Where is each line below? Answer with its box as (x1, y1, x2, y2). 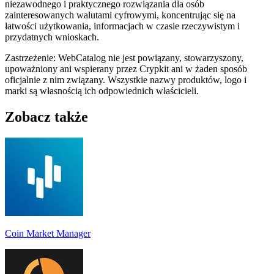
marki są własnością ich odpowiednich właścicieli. (5, 85, 199, 96)
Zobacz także (5, 108, 88, 125)
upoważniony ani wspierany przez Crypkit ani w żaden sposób (5, 63, 247, 74)
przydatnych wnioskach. (5, 31, 99, 42)
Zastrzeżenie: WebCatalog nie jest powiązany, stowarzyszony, (5, 52, 243, 63)
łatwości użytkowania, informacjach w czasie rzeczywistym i (5, 20, 240, 31)
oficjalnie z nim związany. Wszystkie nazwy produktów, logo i (5, 74, 246, 85)
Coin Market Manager (5, 228, 91, 239)
